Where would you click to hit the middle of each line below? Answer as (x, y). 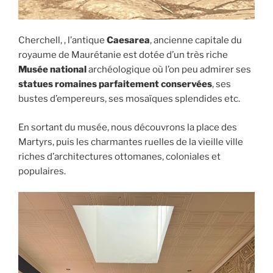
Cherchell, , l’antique (62, 41)
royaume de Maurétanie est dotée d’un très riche (123, 55)
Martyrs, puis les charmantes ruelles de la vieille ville (131, 142)
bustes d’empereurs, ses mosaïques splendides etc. (129, 99)
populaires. (42, 171)
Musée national (52, 70)
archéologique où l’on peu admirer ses (169, 70)
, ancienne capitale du (196, 41)
